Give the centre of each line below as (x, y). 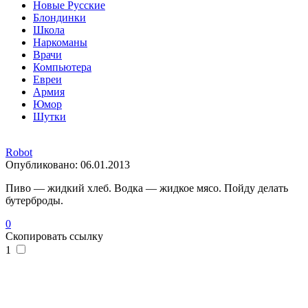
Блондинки (59, 17)
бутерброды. (34, 200)
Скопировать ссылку (54, 236)
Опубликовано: (43, 164)
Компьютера (62, 67)
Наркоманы (60, 42)
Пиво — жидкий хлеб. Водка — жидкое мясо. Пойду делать (147, 188)
